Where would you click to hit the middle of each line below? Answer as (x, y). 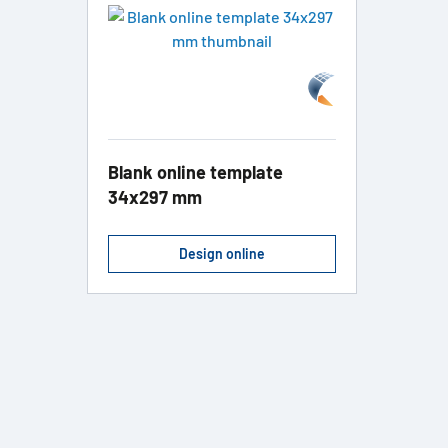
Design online (222, 254)
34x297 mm (155, 197)
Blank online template (195, 172)
